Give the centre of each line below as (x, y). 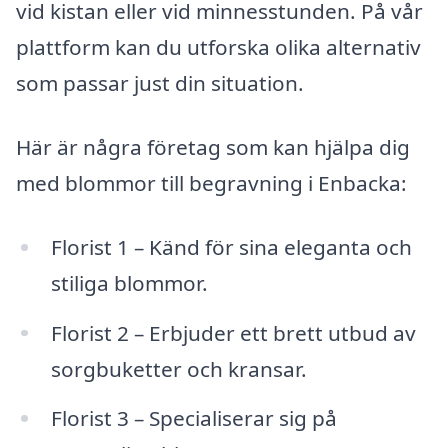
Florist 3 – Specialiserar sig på (193, 418)
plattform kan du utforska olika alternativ (218, 47)
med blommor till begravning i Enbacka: (211, 182)
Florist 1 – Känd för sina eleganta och (231, 246)
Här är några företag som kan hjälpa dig (213, 146)
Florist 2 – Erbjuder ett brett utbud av (233, 332)
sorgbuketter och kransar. (178, 368)
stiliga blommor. (129, 282)
